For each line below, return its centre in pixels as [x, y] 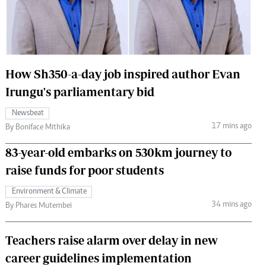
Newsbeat [28, 113]
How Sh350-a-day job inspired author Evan [123, 74]
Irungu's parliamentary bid [80, 91]
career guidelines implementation [99, 258]
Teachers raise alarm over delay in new [112, 240]
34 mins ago [231, 205]
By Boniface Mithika [38, 127]
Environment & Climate [49, 191]
